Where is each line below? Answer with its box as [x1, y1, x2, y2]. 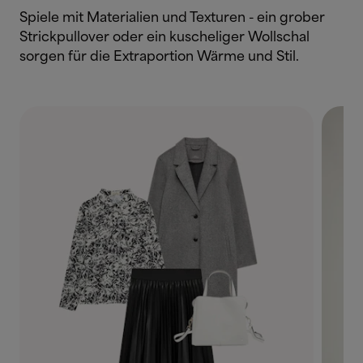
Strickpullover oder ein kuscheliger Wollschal [19, 30, 310, 45]
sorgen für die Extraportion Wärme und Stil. [19, 49, 299, 64]
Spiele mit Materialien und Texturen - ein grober [19, 11, 325, 25]
